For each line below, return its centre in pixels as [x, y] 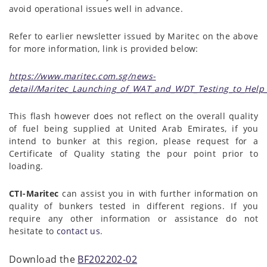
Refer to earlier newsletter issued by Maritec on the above [133, 36]
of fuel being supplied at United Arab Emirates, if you [133, 128]
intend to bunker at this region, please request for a [133, 141]
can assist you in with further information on [158, 193]
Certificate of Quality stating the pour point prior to [133, 153]
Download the [44, 259]
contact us [79, 231]
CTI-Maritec [34, 193]
